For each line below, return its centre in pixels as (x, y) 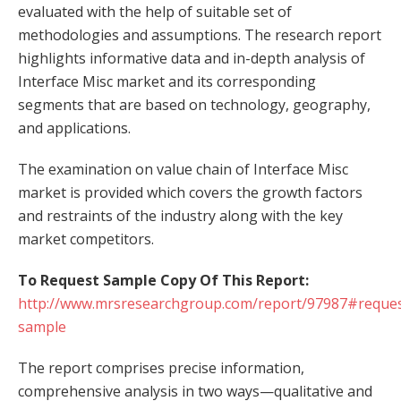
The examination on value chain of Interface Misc (183, 169)
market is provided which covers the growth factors (190, 192)
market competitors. (86, 239)
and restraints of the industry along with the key (180, 216)
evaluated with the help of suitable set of (155, 12)
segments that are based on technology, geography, (194, 105)
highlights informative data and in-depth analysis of (192, 58)
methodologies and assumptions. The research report (200, 35)
